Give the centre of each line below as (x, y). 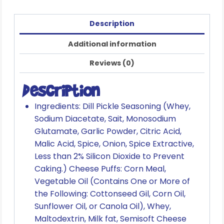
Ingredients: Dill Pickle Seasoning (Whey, (112, 106)
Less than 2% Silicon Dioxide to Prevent (109, 156)
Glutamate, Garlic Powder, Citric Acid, (108, 131)
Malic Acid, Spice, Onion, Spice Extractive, (114, 144)
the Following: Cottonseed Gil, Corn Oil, (110, 194)
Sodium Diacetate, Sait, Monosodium (105, 119)
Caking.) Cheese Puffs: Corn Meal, (100, 169)
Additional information (112, 44)
